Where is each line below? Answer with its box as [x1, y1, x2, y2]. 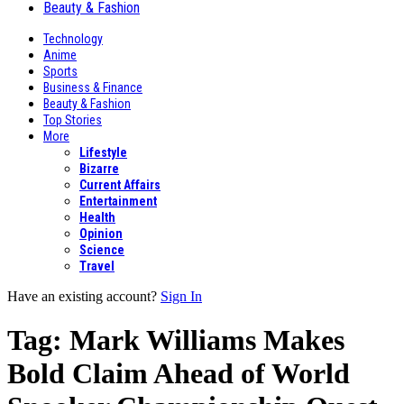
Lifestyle [79, 145, 127, 160]
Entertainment [79, 194, 157, 208]
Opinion [79, 226, 123, 241]
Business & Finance [43, 80, 142, 95]
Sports [43, 64, 78, 78]
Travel [79, 259, 115, 273]
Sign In [161, 289, 202, 304]
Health [79, 210, 115, 225]
